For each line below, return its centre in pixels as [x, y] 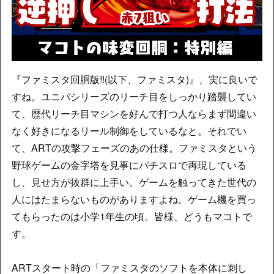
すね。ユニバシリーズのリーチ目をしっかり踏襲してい [134, 97]
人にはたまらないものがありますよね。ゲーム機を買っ [134, 199]
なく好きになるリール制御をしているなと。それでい [129, 131]
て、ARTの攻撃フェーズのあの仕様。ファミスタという [134, 148]
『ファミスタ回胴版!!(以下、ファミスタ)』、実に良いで [134, 80]
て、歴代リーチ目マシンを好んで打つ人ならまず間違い [134, 114]
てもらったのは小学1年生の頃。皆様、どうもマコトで [131, 217]
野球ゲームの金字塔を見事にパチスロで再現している [129, 165]
